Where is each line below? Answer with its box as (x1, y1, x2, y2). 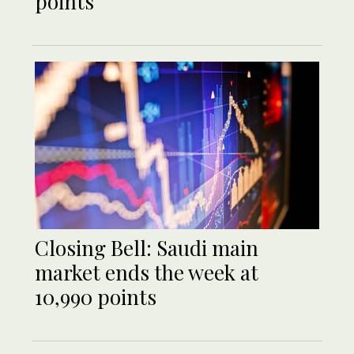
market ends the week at (35, 258, 258, 287)
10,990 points (35, 283, 156, 311)
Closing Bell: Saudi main (35, 234, 258, 262)
